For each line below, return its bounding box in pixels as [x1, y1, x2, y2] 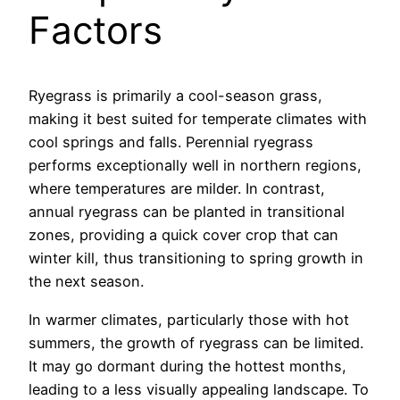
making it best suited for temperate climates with [29, 110, 367, 129]
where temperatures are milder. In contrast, [29, 179, 325, 198]
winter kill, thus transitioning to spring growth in [29, 249, 363, 268]
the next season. [29, 272, 144, 291]
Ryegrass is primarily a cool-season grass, [29, 87, 322, 105]
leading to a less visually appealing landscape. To [29, 379, 369, 398]
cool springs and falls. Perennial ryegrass [29, 133, 313, 152]
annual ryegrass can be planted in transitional [29, 203, 345, 221]
